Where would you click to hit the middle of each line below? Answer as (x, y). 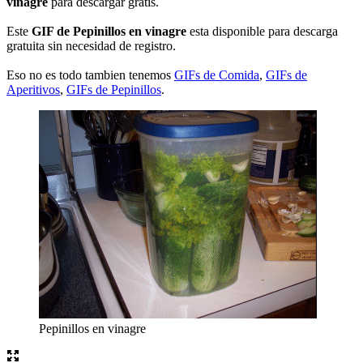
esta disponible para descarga (262, 31)
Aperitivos (33, 89)
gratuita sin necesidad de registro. (91, 45)
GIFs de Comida (217, 75)
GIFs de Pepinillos (114, 89)
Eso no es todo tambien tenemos (90, 75)
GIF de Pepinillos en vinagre (109, 31)
